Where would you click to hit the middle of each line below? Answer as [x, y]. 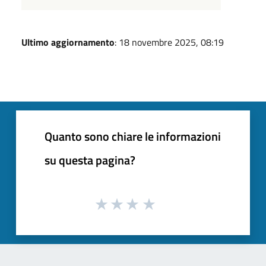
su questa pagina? [90, 160]
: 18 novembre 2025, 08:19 [169, 42]
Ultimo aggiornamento [68, 42]
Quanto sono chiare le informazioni [133, 136]
